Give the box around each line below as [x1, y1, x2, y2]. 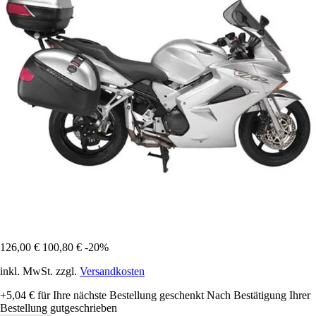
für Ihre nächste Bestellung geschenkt [35, 288, 204, 301]
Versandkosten [80, 265, 145, 277]
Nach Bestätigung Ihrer [207, 288, 310, 301]
